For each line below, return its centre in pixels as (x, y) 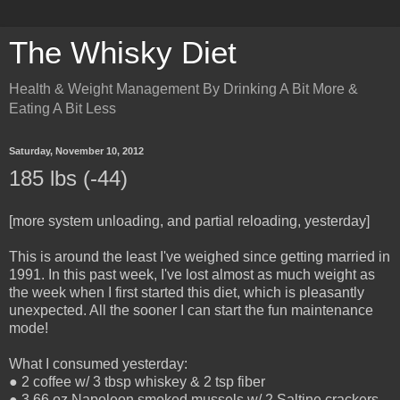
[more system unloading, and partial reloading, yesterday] (189, 221)
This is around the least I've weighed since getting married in (200, 256)
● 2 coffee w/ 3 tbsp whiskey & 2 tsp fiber (137, 381)
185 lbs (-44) (68, 178)
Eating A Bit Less (62, 108)
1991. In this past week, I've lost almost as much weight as (192, 274)
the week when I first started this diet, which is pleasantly (187, 292)
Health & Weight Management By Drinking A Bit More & (183, 89)
